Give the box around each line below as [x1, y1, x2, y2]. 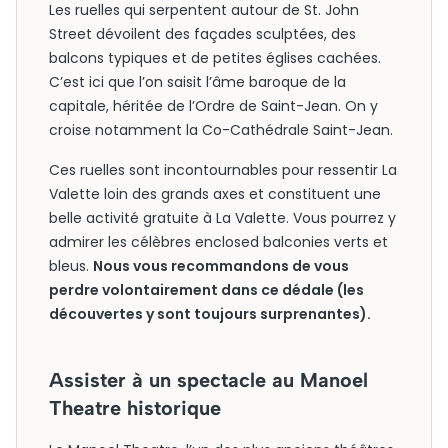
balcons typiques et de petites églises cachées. [49, 48, 381, 68]
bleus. [49, 256, 93, 276]
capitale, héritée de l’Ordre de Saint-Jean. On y [49, 96, 378, 116]
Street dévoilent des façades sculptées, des [49, 24, 356, 44]
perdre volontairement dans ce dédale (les [49, 280, 364, 300]
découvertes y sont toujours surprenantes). [49, 304, 371, 324]
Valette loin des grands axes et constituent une [49, 184, 381, 204]
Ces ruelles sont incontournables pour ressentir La [49, 160, 397, 180]
